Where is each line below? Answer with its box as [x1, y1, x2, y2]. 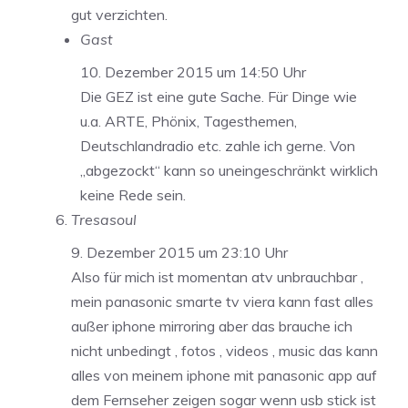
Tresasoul [71, 210, 137, 229]
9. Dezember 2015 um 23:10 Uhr [71, 243, 288, 262]
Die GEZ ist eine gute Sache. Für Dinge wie [80, 87, 357, 107]
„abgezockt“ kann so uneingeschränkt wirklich [80, 161, 378, 180]
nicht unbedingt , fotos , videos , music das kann [71, 342, 378, 361]
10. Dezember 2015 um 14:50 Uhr [80, 63, 306, 82]
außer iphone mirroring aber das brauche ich [71, 317, 352, 336]
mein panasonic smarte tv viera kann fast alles [71, 292, 373, 311]
